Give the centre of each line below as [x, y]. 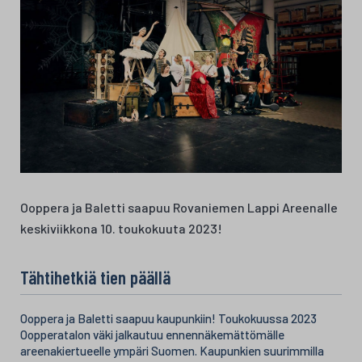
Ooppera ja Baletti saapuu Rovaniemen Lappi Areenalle [179, 207]
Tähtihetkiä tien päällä [95, 277]
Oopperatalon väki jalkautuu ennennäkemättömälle [152, 334]
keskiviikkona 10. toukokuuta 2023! [121, 228]
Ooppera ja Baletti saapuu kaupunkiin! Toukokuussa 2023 [168, 318]
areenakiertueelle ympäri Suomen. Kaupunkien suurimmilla [172, 350]
